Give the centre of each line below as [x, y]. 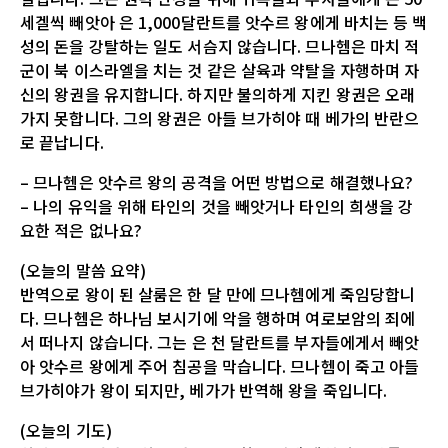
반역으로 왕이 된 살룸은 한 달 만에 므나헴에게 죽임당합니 [218, 293]
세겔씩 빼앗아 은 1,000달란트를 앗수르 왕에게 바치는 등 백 [224, 21]
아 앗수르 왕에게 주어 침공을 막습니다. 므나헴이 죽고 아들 [220, 365]
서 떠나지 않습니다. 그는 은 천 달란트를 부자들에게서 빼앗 [220, 341]
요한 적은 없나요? [81, 229]
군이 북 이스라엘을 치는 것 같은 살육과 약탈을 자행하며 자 [220, 69]
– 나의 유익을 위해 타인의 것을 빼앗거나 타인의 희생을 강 [217, 205]
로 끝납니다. [62, 141]
